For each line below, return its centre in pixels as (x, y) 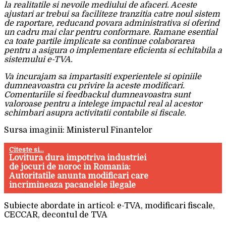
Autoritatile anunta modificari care (79, 176)
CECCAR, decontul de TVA (56, 215)
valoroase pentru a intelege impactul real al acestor (103, 104)
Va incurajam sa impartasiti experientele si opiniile (103, 76)
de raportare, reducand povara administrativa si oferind (112, 23)
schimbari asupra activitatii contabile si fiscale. (95, 113)
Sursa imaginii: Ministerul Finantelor (78, 130)
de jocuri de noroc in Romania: (70, 167)
